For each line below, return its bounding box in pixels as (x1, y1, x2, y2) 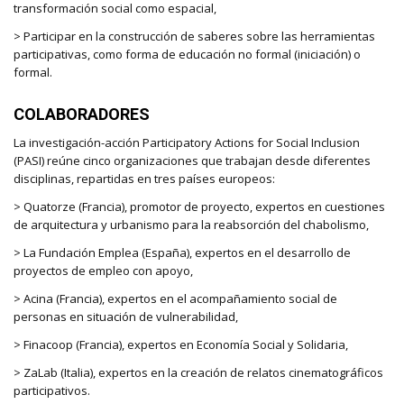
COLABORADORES (14, 105, 153, 124)
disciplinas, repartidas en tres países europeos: (14, 170, 278, 188)
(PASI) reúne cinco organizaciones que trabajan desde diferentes (14, 152, 371, 170)
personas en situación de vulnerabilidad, (14, 308, 238, 326)
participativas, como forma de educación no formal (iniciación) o (14, 46, 361, 63)
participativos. (14, 382, 90, 399)
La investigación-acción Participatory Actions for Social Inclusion (14, 134, 360, 151)
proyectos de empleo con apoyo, (14, 262, 196, 280)
